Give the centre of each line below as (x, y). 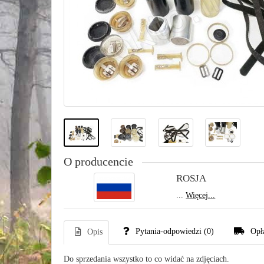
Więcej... (201, 195)
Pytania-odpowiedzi (169, 231)
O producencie (98, 162)
